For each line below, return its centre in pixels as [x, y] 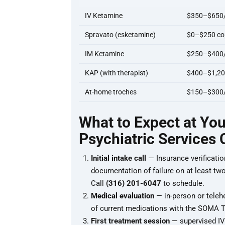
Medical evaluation [123, 196]
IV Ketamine [104, 16]
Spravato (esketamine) [120, 35]
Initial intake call [119, 158]
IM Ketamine [104, 54]
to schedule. [183, 184]
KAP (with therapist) [117, 73]
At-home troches [111, 92]
